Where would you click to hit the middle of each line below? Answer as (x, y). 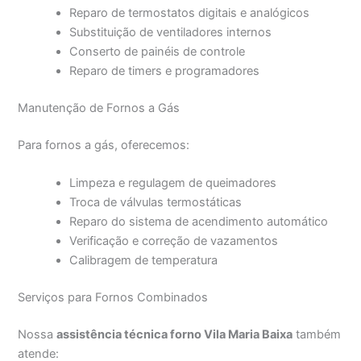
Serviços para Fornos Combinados (113, 297)
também (317, 334)
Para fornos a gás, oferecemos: (104, 145)
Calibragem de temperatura (144, 260)
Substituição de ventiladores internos (171, 32)
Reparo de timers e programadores (165, 71)
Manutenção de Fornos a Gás (99, 108)
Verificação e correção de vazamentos (174, 241)
